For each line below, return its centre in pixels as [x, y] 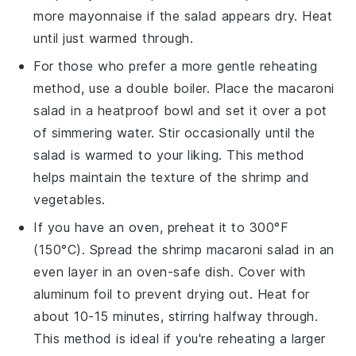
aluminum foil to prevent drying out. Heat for [172, 294]
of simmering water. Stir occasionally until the [174, 133]
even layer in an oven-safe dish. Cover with [170, 272]
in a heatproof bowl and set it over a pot [197, 110]
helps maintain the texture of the [138, 177]
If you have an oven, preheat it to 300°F [161, 227]
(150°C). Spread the [98, 250]
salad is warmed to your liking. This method [169, 155]
